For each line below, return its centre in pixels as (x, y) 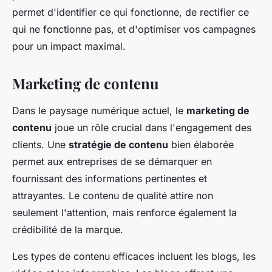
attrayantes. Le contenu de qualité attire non (113, 196)
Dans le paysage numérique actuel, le (99, 111)
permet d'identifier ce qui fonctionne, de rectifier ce (131, 12)
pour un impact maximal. (69, 46)
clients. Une (40, 145)
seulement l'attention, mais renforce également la (124, 213)
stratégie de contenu (118, 145)
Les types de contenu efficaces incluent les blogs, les (134, 257)
